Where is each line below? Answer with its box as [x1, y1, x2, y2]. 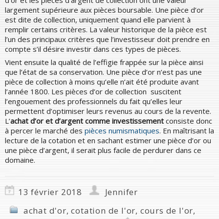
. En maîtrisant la [159, 125, 214, 135]
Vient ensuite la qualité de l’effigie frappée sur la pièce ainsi [5, 57, 203, 67]
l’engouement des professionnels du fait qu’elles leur [5, 96, 182, 106]
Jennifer [105, 186, 138, 197]
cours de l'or [140, 204, 194, 216]
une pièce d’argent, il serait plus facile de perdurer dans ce [5, 145, 201, 155]
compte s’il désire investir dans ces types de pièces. [5, 44, 181, 54]
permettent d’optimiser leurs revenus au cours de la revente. [5, 106, 211, 116]
